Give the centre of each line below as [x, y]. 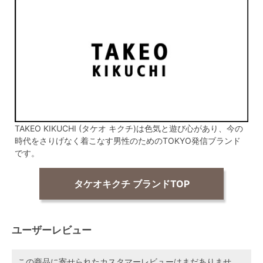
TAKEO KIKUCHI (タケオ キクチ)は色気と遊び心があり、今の [129, 129]
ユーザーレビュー [52, 230]
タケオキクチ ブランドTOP [131, 184]
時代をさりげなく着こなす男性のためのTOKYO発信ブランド [128, 141]
